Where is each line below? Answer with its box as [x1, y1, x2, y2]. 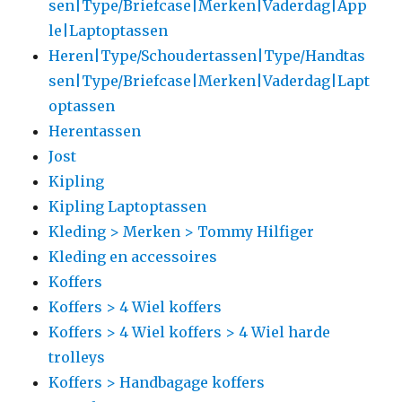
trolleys [48, 347, 106, 366]
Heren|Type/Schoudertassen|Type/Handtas [48, 46, 366, 65]
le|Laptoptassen [48, 21, 169, 39]
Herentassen [48, 121, 142, 140]
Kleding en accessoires [48, 247, 218, 266]
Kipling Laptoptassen [48, 197, 207, 215]
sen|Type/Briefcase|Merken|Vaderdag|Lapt [48, 71, 371, 90]
